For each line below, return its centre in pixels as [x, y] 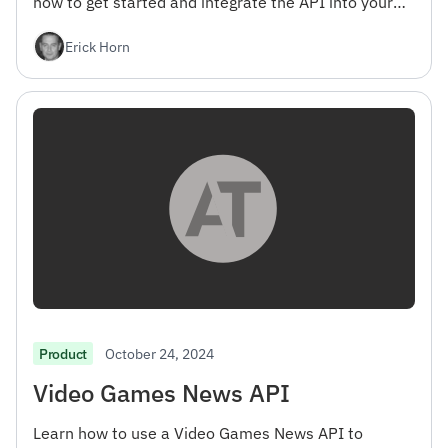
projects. [64, 26]
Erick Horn [97, 46]
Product [63, 353]
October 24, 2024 [159, 353]
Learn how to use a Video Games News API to [198, 432]
